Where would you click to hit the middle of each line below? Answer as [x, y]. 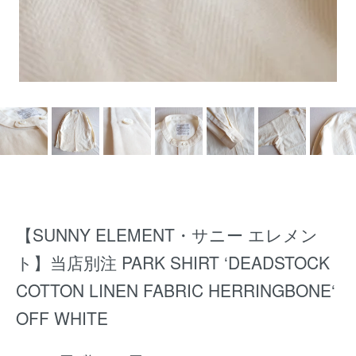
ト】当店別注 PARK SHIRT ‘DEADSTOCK [173, 262]
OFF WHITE [62, 318]
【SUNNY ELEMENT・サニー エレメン [167, 234]
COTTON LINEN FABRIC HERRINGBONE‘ [176, 290]
